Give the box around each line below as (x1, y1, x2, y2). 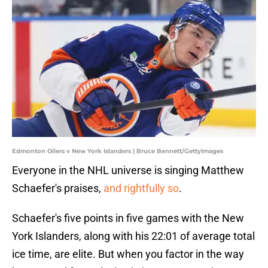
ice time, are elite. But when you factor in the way (12, 248, 244, 261)
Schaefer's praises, (12, 182, 103, 195)
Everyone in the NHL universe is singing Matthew (12, 164, 244, 177)
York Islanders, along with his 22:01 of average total (12, 230, 255, 243)
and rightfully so (103, 182, 179, 195)
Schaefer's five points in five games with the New (12, 212, 244, 225)
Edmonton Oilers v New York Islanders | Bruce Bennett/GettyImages (12, 147, 223, 156)
